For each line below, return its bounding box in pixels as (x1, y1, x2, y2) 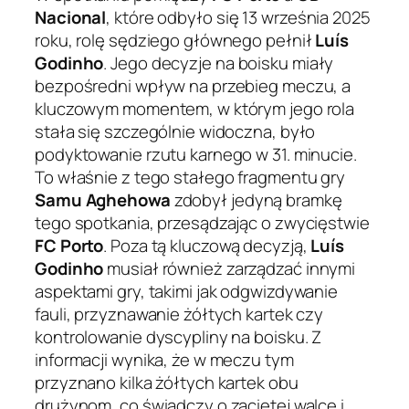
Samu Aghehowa (35, 188, 171, 213)
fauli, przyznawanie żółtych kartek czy (35, 302, 324, 327)
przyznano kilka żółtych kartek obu (35, 371, 299, 395)
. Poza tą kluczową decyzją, (103, 234, 311, 258)
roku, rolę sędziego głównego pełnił (35, 28, 316, 53)
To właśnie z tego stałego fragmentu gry (35, 165, 346, 190)
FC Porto (35, 234, 104, 258)
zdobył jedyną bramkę (170, 188, 342, 213)
